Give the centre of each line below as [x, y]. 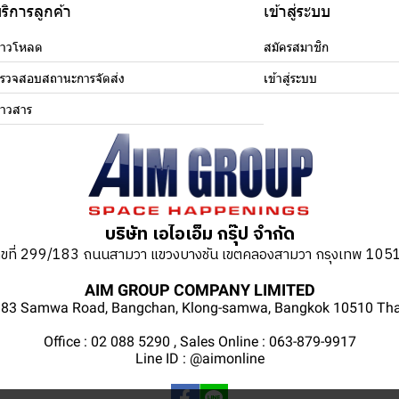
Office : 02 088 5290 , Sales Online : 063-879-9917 [199, 342]
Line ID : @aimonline [199, 359]
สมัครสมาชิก [296, 48]
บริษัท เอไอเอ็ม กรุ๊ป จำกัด [199, 235]
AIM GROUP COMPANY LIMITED [199, 290]
